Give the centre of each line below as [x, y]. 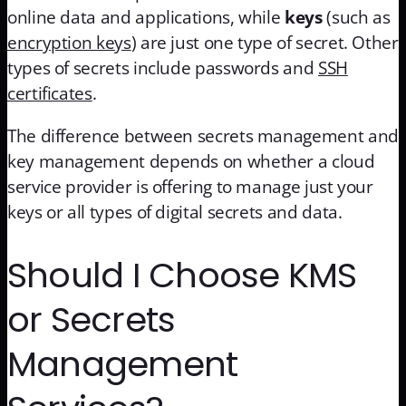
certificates [50, 93]
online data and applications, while [146, 17]
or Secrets [92, 320]
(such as [356, 17]
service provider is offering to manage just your [190, 186]
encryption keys [69, 42]
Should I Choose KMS [182, 275]
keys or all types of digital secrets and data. [175, 212]
